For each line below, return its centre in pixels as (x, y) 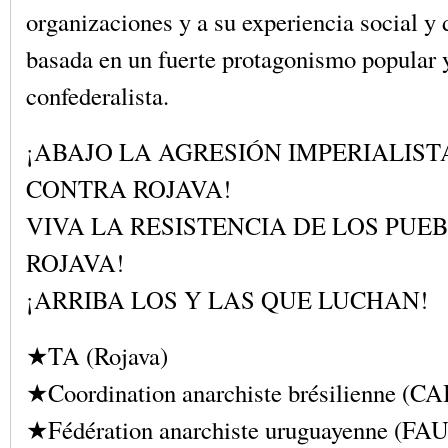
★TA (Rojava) (97, 355)
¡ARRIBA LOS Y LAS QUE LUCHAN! (227, 299)
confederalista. (97, 95)
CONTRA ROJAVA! (128, 188)
